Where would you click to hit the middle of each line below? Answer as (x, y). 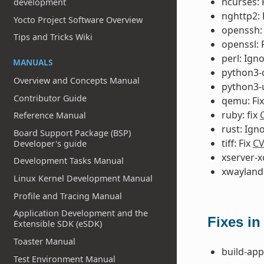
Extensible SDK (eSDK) (58, 224)
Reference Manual (50, 115)
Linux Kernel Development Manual (83, 179)
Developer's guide (50, 143)
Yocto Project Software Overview (78, 19)
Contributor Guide (50, 98)
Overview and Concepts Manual (77, 80)
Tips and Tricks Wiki (53, 37)
